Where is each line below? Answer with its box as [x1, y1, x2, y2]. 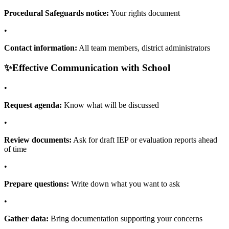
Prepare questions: [4, 179, 69, 188]
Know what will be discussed [62, 100, 159, 109]
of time [4, 144, 27, 153]
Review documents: [4, 135, 72, 144]
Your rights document [109, 9, 180, 18]
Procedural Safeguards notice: [4, 9, 109, 18]
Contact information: [4, 43, 77, 53]
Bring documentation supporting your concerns [49, 214, 202, 223]
